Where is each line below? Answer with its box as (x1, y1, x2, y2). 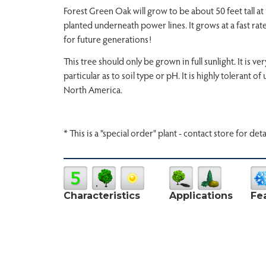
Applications (169, 189, 233, 201)
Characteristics (64, 189, 140, 201)
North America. (64, 83, 122, 96)
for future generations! (64, 32, 151, 45)
